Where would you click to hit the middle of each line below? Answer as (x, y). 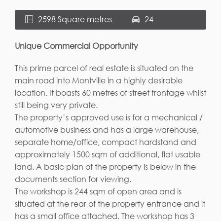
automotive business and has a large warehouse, (107, 129)
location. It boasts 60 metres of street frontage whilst (110, 92)
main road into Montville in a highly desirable (99, 80)
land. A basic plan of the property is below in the (105, 166)
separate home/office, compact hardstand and (106, 142)
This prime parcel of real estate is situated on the (104, 68)
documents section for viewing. (73, 179)
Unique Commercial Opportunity (76, 46)
